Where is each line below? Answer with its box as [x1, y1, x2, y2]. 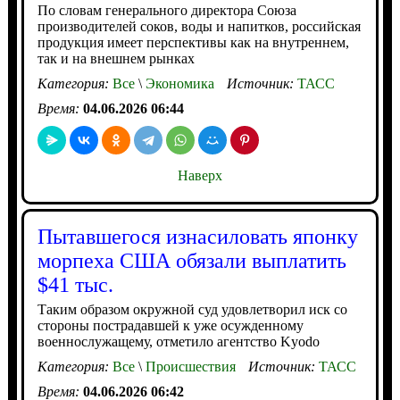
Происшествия [141, 359, 236, 375]
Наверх [177, 168, 222, 184]
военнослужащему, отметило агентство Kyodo [37, 334, 320, 350]
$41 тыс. [37, 273, 113, 297]
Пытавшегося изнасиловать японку [37, 225, 358, 249]
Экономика [141, 76, 214, 92]
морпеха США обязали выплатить [37, 249, 346, 273]
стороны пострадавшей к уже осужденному [37, 318, 304, 334]
